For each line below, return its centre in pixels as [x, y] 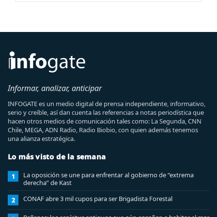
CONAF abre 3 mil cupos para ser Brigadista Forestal [98, 199]
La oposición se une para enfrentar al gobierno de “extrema [108, 175]
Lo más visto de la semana [57, 156]
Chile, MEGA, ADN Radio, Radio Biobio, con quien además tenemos [103, 130]
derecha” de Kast [47, 183]
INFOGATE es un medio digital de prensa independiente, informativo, [107, 104]
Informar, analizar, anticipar [55, 88]
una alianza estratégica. [41, 139]
